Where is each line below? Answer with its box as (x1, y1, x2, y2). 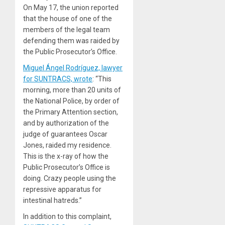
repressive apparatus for (23, 185, 101, 194)
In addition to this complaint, (23, 212, 111, 221)
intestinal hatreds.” (23, 196, 82, 205)
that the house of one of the (23, 15, 112, 23)
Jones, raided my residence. (23, 141, 111, 150)
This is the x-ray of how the (23, 152, 108, 161)
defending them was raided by (23, 37, 120, 45)
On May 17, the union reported (23, 4, 119, 12)
